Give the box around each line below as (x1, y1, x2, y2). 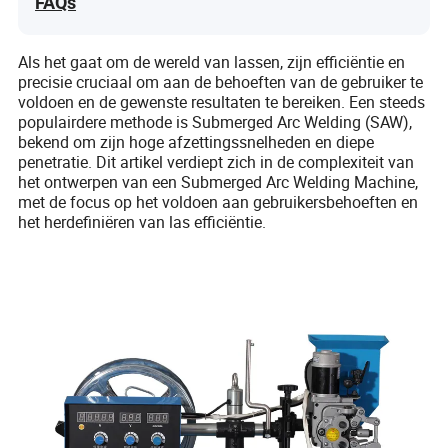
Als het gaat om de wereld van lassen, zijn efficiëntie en (18, 50, 406, 73)
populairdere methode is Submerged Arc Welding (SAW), (18, 110, 413, 133)
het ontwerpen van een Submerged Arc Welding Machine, (18, 170, 419, 193)
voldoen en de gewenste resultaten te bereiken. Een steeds (18, 90, 426, 113)
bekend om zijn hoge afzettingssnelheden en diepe (18, 130, 375, 153)
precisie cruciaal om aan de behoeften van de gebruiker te (18, 70, 424, 93)
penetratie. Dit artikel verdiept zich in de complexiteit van (18, 150, 415, 173)
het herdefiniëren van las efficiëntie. (18, 210, 267, 233)
